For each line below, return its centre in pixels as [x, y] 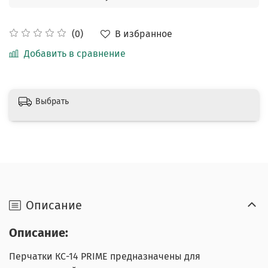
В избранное [144, 33]
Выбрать [52, 101]
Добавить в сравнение [75, 53]
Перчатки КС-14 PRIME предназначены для [105, 257]
